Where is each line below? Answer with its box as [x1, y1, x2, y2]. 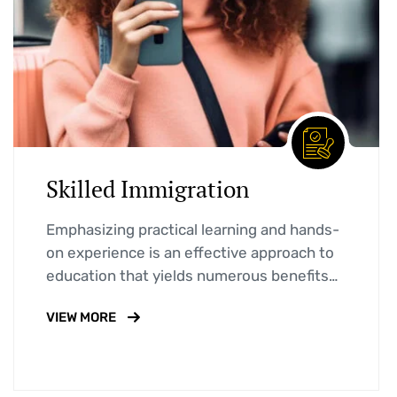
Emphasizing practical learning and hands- [46, 221, 339, 239]
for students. [46, 290, 137, 308]
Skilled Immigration [46, 174, 249, 205]
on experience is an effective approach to [46, 244, 334, 262]
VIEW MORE [46, 309, 116, 326]
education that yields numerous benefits [46, 267, 329, 285]
